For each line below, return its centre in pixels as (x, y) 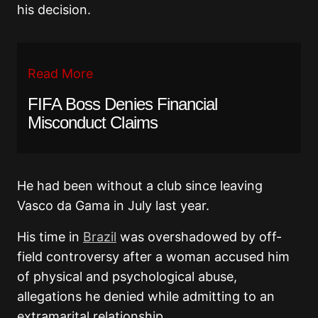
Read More (60, 73)
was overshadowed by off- (199, 237)
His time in (50, 237)
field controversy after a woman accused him (153, 257)
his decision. (54, 10)
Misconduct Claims (93, 122)
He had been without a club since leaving (140, 186)
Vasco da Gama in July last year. (113, 205)
